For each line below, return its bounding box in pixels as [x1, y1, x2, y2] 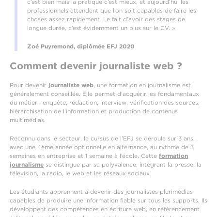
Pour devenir [10, 81, 48, 89]
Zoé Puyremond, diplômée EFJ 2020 [27, 43, 135, 50]
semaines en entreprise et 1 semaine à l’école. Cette [10, 152, 159, 160]
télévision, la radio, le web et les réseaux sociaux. [10, 170, 151, 177]
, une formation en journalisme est [93, 81, 191, 89]
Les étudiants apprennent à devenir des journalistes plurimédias [10, 188, 193, 196]
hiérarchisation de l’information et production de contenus [10, 108, 178, 115]
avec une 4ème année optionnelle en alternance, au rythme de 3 [10, 143, 194, 151]
